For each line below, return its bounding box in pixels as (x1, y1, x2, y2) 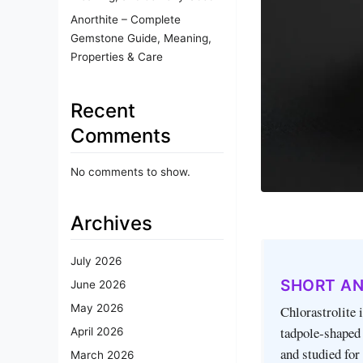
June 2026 (70, 278, 126, 292)
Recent (70, 98, 135, 122)
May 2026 (70, 301, 123, 315)
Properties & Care (70, 49, 163, 63)
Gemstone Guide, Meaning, (70, 31, 211, 45)
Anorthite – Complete (70, 12, 181, 26)
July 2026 (70, 254, 122, 268)
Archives (70, 211, 152, 235)
